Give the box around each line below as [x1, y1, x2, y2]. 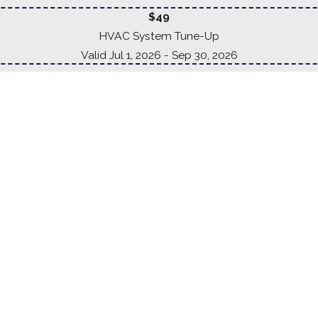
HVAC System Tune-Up [99, 29, 219, 43]
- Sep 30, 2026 [163, 48, 238, 62]
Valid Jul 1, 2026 [80, 48, 161, 62]
